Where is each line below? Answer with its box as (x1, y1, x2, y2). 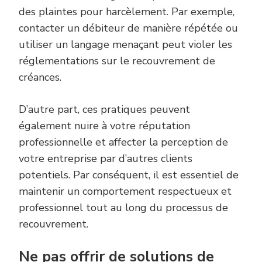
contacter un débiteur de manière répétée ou (19, 21, 238, 36)
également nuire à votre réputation (19, 119, 190, 133)
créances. (19, 70, 61, 85)
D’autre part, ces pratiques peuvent (19, 102, 190, 117)
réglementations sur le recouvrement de (19, 54, 215, 68)
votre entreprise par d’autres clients (19, 151, 192, 166)
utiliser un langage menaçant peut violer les (19, 37, 232, 52)
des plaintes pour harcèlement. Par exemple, (19, 5, 235, 19)
